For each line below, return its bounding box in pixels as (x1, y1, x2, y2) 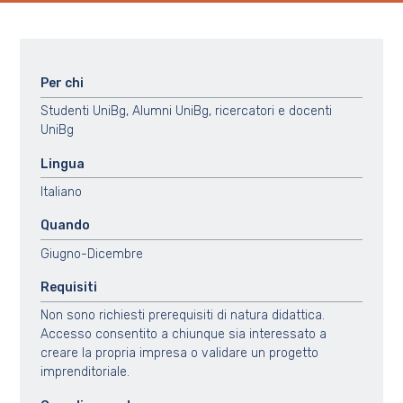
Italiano (40, 184, 82, 201)
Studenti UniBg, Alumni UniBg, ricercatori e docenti (40, 103, 332, 120)
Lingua (40, 156, 85, 172)
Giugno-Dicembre (40, 246, 143, 262)
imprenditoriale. (40, 364, 130, 381)
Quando (40, 218, 90, 234)
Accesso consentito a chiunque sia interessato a (40, 327, 327, 343)
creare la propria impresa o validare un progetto (40, 345, 318, 362)
